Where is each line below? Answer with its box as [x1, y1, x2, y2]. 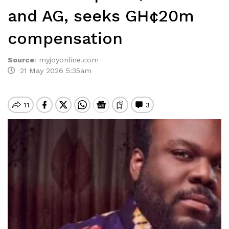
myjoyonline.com [39, 56, 99, 64]
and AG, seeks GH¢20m [8, 6, 194, 26]
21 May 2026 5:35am [15, 66, 91, 75]
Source [8, 56, 34, 64]
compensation [8, 29, 123, 48]
